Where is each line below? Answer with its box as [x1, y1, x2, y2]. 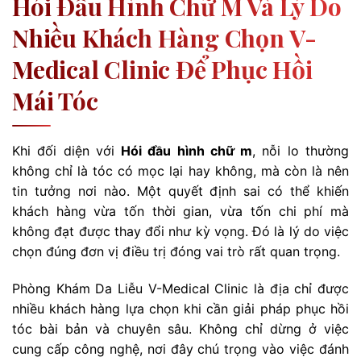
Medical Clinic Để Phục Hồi [12, 52, 313, 85]
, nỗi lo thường [252, 142, 350, 159]
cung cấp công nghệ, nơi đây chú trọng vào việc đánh [12, 340, 349, 357]
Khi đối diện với [12, 142, 122, 159]
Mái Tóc [12, 84, 98, 117]
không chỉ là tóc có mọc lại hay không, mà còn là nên [12, 162, 349, 179]
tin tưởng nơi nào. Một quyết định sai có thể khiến [12, 182, 349, 199]
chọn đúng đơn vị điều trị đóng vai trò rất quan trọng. [12, 243, 340, 259]
